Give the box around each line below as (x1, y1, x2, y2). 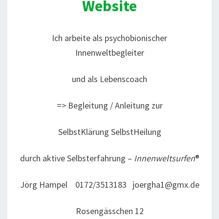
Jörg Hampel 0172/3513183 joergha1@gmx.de (20, 179, 199, 190)
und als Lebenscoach (72, 73, 147, 85)
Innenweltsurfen (133, 153, 195, 164)
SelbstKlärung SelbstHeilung (58, 126, 161, 137)
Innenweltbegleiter (75, 47, 144, 58)
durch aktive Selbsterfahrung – (20, 153, 134, 164)
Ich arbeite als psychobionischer (52, 32, 167, 44)
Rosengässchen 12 (75, 205, 144, 217)
